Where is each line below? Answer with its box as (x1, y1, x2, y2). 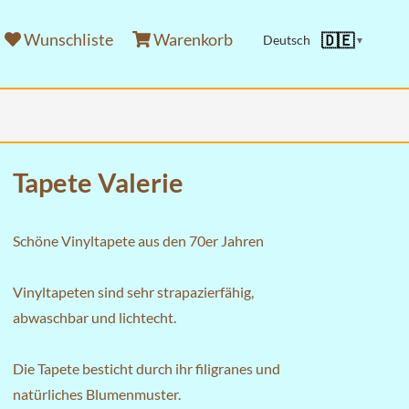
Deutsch (262, 32, 310, 47)
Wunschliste (20, 29, 113, 49)
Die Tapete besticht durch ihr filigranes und (13, 360, 280, 377)
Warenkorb (150, 29, 233, 49)
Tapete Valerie (13, 167, 184, 198)
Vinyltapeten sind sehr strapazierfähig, (13, 283, 254, 300)
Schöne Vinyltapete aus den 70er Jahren (13, 232, 264, 249)
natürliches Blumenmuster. (13, 385, 181, 403)
